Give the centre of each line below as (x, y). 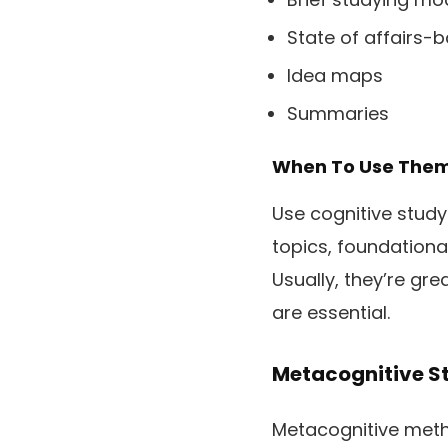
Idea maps (335, 75)
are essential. (331, 312)
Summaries (338, 113)
